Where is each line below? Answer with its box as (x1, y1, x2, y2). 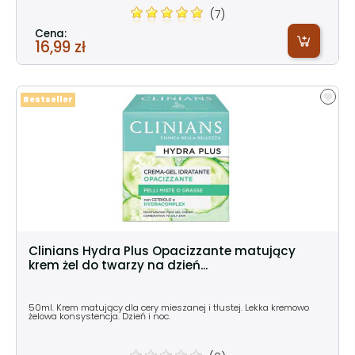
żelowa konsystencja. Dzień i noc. (29, 309, 170, 323)
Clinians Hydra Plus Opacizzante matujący (29, 242, 296, 259)
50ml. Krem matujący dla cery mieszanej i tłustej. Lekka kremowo (29, 300, 309, 314)
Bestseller (23, 94, 73, 105)
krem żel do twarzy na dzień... (29, 256, 208, 273)
